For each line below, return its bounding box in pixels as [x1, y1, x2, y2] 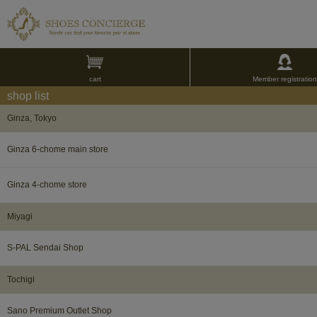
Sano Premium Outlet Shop [7, 305, 112, 316]
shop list [7, 88, 49, 102]
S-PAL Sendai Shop [7, 242, 83, 253]
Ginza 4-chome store [7, 179, 87, 190]
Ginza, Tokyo [7, 113, 57, 123]
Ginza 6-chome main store [7, 144, 108, 154]
